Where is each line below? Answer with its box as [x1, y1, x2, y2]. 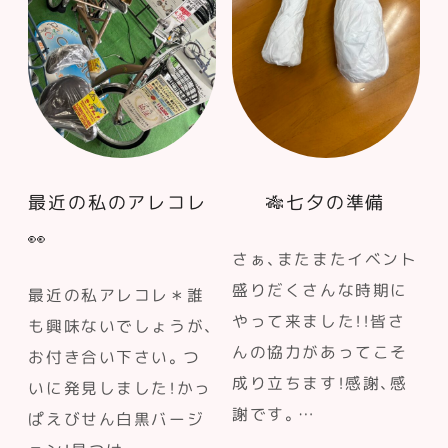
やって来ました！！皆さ [232, 312, 406, 329]
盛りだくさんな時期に [232, 281, 408, 298]
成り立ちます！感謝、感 [232, 374, 408, 391]
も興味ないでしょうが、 [28, 317, 214, 334]
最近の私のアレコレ [28, 194, 207, 213]
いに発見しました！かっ [28, 379, 212, 396]
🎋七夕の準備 [266, 194, 386, 213]
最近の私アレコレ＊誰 [28, 286, 205, 303]
